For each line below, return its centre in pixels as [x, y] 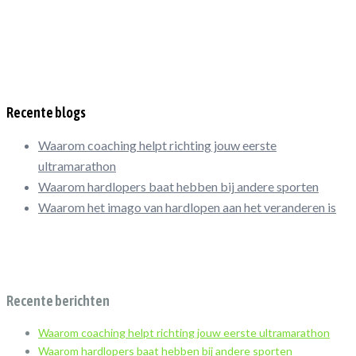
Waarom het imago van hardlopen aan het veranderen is [187, 207]
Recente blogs [46, 113]
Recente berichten [58, 301]
